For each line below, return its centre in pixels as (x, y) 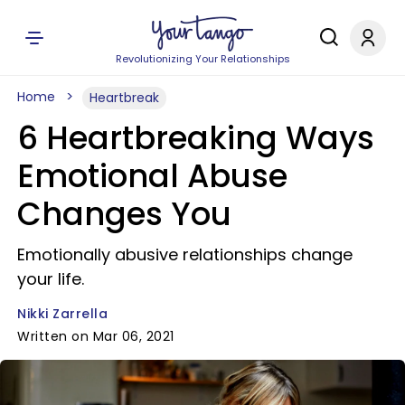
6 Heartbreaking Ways (196, 138)
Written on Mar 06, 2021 (96, 336)
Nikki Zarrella (62, 314)
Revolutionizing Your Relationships (202, 59)
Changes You (124, 214)
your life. (51, 279)
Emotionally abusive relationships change (185, 254)
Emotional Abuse (152, 176)
